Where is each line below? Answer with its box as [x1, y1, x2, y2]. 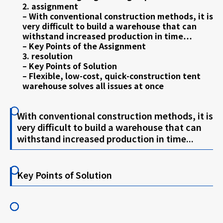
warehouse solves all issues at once [22, 80, 164, 92]
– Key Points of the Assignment [22, 40, 146, 52]
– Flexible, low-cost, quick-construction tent [22, 70, 201, 82]
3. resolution [22, 50, 73, 62]
